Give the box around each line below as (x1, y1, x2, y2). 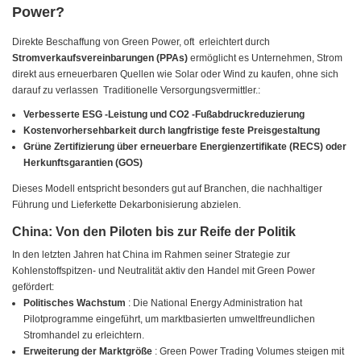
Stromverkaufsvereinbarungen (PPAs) (12, 52, 190, 64)
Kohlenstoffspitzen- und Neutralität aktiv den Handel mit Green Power (12, 265, 315, 277)
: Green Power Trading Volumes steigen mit (155, 346, 345, 358)
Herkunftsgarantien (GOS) (23, 157, 143, 169)
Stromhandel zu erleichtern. (23, 330, 145, 342)
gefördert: (12, 281, 54, 293)
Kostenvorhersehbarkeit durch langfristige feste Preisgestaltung (23, 125, 321, 137)
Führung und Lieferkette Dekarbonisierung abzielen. (12, 199, 241, 211)
